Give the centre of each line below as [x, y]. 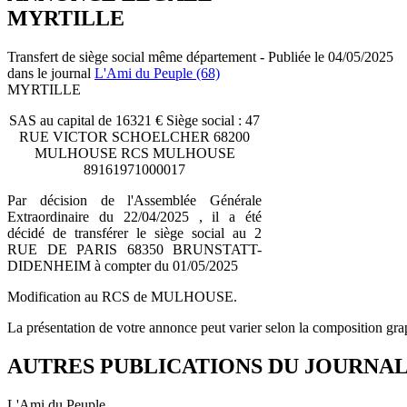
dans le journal [51, 73]
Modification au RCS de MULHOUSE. [122, 296]
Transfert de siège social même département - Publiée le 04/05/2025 [200, 56]
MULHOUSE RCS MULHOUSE [134, 153]
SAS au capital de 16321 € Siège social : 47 [134, 120]
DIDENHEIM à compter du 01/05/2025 [123, 265]
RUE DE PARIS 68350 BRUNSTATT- [134, 249]
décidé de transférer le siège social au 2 [134, 233]
